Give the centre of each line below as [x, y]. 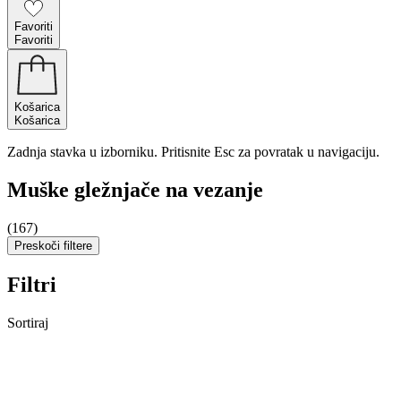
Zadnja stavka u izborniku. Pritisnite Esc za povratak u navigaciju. [193, 152]
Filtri [32, 284]
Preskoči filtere [53, 245]
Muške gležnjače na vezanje [135, 189]
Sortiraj [28, 322]
